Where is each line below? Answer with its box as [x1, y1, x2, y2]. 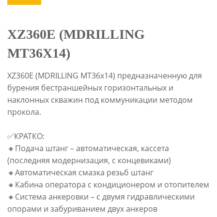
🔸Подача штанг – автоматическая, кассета [7, 143, 169, 154]
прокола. [7, 107, 41, 118]
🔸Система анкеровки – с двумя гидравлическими [7, 191, 195, 202]
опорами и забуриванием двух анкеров [7, 203, 157, 215]
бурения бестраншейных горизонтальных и [7, 82, 173, 93]
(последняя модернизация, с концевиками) [7, 155, 171, 166]
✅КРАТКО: [7, 131, 45, 142]
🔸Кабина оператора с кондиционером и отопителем [7, 179, 209, 190]
